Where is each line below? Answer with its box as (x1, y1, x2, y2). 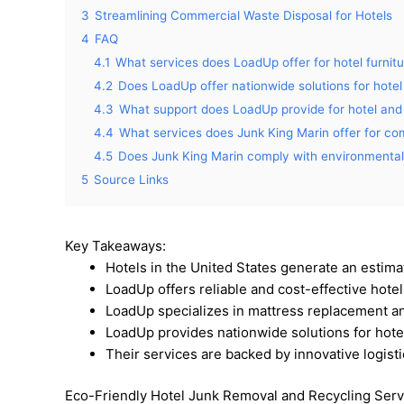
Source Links (94, 171, 169, 187)
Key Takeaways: (65, 236, 166, 254)
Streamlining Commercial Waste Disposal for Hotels (95, 7, 392, 23)
